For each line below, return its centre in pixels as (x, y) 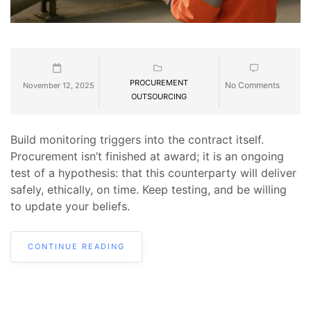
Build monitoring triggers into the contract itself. (137, 139)
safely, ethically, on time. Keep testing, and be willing (149, 189)
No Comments (252, 85)
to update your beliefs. (70, 206)
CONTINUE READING (76, 246)
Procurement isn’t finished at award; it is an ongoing (147, 156)
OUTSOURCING (159, 96)
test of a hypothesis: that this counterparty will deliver (153, 173)
